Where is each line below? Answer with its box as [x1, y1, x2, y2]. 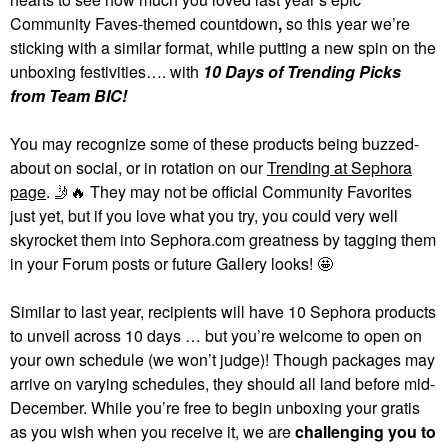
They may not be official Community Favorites [86, 180, 412, 203]
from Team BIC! [10, 84, 127, 107]
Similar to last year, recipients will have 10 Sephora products [10, 300, 436, 323]
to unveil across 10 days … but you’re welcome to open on [10, 324, 422, 347]
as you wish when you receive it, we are [10, 420, 295, 443]
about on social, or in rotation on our [10, 156, 267, 179]
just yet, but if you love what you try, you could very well [10, 204, 398, 227]
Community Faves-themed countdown [10, 12, 278, 35]
